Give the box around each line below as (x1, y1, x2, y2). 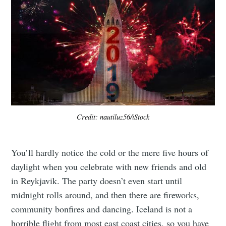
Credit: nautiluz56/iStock (77, 112, 149, 122)
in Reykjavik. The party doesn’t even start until (11, 174, 183, 187)
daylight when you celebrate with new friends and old (11, 160, 207, 173)
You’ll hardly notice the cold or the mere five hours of (11, 146, 209, 158)
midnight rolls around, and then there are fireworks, (11, 188, 200, 201)
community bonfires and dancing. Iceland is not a (11, 202, 193, 215)
